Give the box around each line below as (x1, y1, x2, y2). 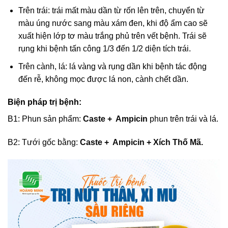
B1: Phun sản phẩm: (8, 115, 83, 124)
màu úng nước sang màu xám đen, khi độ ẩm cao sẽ (18, 19, 208, 28)
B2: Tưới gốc (8, 138, 55, 147)
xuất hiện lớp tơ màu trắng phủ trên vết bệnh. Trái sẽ (18, 32, 207, 41)
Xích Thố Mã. (153, 138, 205, 147)
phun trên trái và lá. (148, 115, 220, 124)
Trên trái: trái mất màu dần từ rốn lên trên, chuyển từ (18, 6, 205, 15)
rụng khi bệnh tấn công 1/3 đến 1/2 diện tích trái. (18, 44, 193, 53)
